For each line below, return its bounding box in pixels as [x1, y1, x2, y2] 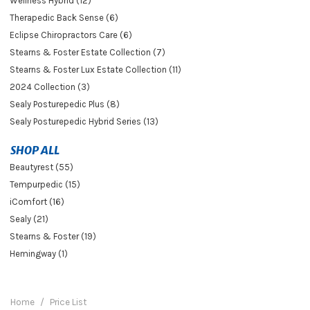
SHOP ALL [10, 143, 60, 157]
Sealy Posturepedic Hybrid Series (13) [10, 116, 158, 127]
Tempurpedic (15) [10, 179, 80, 190]
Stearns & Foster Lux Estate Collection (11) [10, 64, 181, 75]
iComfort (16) [10, 196, 64, 207]
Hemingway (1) [10, 248, 68, 259]
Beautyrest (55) [10, 161, 73, 172]
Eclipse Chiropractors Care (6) [10, 29, 132, 40]
